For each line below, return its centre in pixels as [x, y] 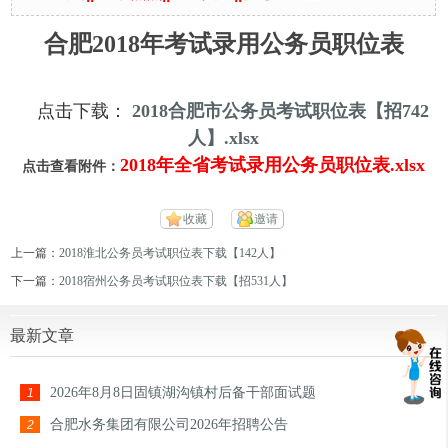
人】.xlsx [224, 138]
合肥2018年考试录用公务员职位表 [223, 44]
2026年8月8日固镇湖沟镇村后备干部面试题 [183, 392]
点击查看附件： [71, 166]
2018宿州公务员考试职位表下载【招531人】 [176, 281]
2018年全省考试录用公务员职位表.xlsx [273, 165]
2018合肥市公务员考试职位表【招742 [280, 111]
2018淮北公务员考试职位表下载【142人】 [170, 253]
